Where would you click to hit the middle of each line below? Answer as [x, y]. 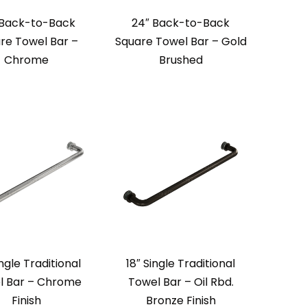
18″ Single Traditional [181, 264]
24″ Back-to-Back [181, 23]
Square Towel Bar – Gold [181, 42]
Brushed [181, 60]
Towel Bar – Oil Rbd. [181, 282]
